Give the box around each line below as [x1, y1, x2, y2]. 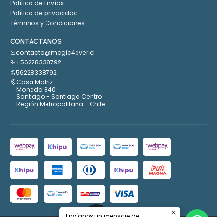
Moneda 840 [16, 85, 56, 94]
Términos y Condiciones [10, 18, 85, 27]
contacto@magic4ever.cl [16, 48, 95, 57]
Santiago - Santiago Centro [16, 93, 102, 101]
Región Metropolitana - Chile [16, 100, 105, 108]
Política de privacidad [10, 9, 78, 17]
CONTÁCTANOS [10, 37, 62, 46]
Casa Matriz [16, 78, 53, 87]
